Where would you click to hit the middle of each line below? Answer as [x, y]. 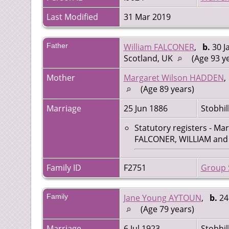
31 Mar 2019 [148, 17]
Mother [61, 78]
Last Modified [72, 17]
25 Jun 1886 [146, 109]
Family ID [64, 168]
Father [57, 46]
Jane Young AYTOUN [162, 198]
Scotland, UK [149, 59]
